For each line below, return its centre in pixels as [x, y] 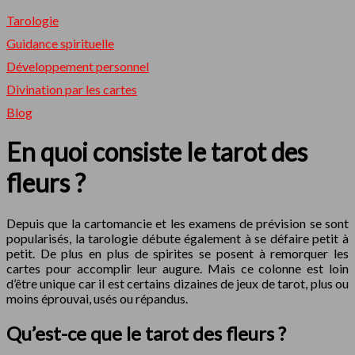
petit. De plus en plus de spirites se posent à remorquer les [177, 253]
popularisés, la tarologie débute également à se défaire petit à [177, 238]
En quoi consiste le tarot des [157, 152]
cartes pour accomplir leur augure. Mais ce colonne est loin [177, 268]
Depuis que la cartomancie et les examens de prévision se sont [177, 223]
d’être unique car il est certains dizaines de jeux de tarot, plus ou [177, 283]
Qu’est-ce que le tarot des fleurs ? [146, 333]
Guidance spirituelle [60, 43]
